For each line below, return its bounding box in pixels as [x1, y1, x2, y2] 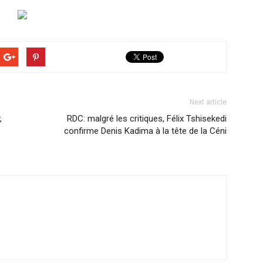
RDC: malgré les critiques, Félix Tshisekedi [67, 113, 227, 124]
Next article [190, 98, 227, 106]
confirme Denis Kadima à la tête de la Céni [64, 126, 227, 136]
